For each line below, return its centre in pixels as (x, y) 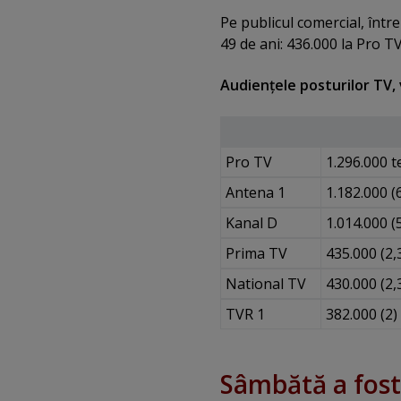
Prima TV (256, 253)
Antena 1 (255, 192)
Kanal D (251, 222)
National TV (265, 283)
